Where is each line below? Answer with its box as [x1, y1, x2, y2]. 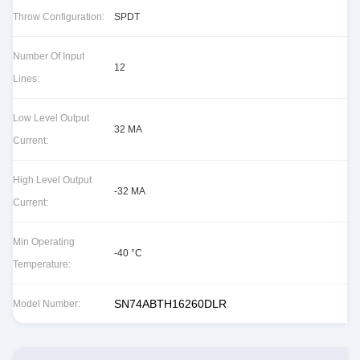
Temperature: [13, 259, 71, 270]
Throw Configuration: [13, 11, 104, 22]
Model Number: [13, 298, 80, 309]
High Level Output [13, 174, 92, 186]
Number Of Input [13, 51, 84, 62]
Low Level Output [13, 112, 89, 124]
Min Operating [13, 236, 75, 247]
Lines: [13, 73, 39, 84]
